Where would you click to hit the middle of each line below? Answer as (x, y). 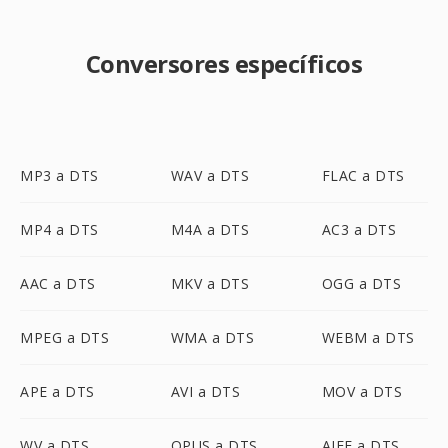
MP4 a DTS (59, 229)
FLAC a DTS (363, 175)
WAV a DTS (210, 175)
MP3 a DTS (59, 175)
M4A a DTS (210, 229)
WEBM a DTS (368, 337)
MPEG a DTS (64, 337)
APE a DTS (57, 391)
